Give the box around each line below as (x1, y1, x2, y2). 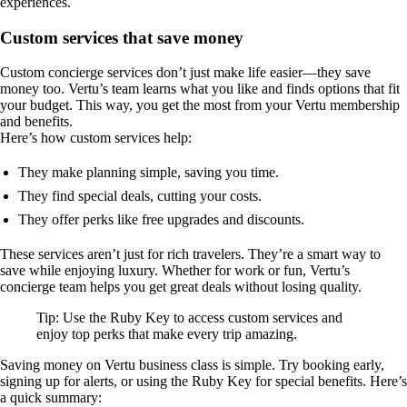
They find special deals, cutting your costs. (18, 188, 262, 204)
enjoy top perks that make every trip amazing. (36, 326, 297, 342)
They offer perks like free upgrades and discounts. (18, 212, 304, 228)
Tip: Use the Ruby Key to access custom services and (36, 310, 342, 326)
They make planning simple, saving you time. (18, 164, 279, 181)
